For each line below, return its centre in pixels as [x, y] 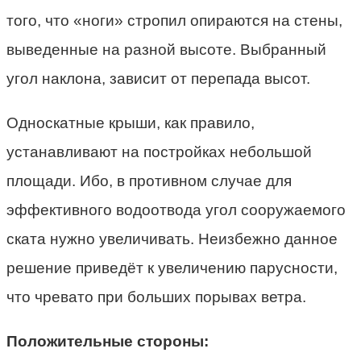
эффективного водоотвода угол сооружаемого [176, 210]
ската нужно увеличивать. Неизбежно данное [172, 239]
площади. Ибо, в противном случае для [149, 180]
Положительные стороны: [108, 341]
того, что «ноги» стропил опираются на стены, [174, 20]
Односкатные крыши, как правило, [131, 122]
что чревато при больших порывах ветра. [156, 297]
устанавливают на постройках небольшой [159, 151]
